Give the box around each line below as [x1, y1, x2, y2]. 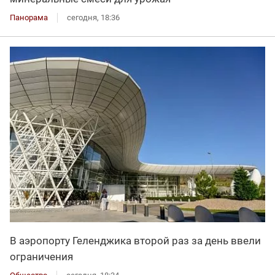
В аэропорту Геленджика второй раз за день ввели [10, 234, 261, 247]
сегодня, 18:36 [67, 13, 120, 23]
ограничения [10, 250, 73, 263]
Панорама [10, 13, 48, 23]
